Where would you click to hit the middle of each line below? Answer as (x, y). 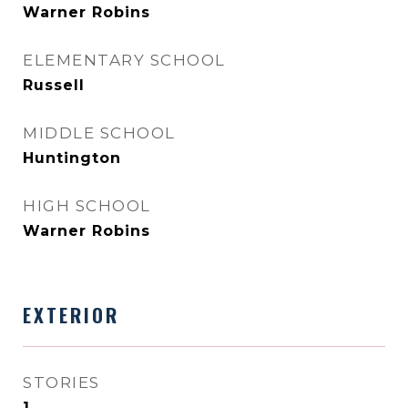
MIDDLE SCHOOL (99, 133)
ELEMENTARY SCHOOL (124, 60)
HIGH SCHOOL (87, 206)
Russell (54, 85)
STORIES (61, 382)
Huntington (72, 158)
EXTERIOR (71, 315)
